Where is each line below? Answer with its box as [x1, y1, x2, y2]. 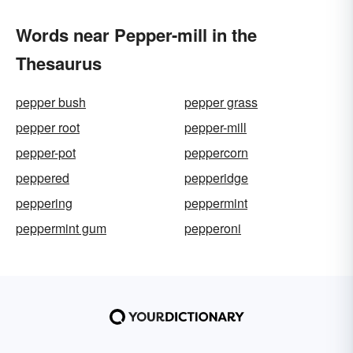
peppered [16, 169, 69, 187]
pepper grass [184, 93, 258, 111]
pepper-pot [16, 143, 76, 162]
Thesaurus [16, 50, 102, 76]
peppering [16, 194, 72, 212]
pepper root [16, 118, 80, 136]
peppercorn [184, 143, 248, 162]
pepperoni [184, 219, 241, 237]
